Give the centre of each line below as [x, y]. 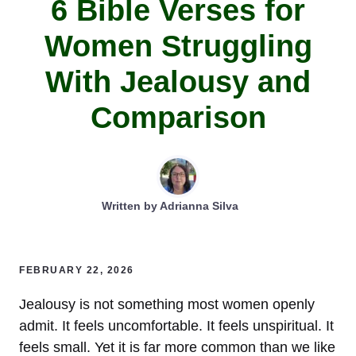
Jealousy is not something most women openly [167, 304]
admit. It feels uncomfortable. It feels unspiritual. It [176, 325]
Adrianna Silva [199, 205]
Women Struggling [178, 46]
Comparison [178, 117]
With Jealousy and [178, 81]
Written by [131, 205]
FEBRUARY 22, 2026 [77, 270]
